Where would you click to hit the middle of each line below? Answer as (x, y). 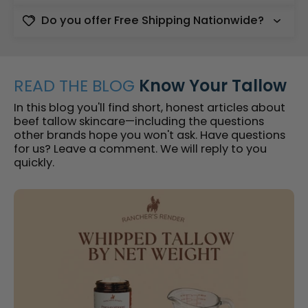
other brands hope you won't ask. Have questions (150, 135)
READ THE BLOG (74, 86)
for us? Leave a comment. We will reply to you (140, 149)
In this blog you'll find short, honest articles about (150, 108)
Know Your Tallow (211, 86)
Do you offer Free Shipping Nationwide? (153, 21)
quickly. (34, 163)
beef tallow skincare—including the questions (139, 122)
